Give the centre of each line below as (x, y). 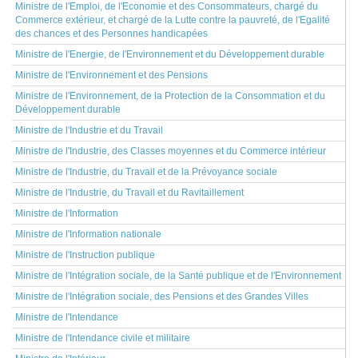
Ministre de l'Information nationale (88, 234)
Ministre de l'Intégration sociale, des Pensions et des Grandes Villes (162, 296)
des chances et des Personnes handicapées (111, 34)
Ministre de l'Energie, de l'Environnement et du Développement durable (170, 54)
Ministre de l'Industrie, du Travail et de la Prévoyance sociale (146, 172)
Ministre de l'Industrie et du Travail (89, 130)
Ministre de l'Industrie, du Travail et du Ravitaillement (129, 193)
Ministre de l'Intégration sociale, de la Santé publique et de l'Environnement (178, 276)
